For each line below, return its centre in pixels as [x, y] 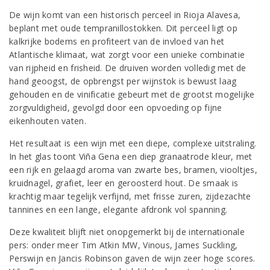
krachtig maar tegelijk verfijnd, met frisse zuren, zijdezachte [130, 196]
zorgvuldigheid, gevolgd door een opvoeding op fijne [116, 108]
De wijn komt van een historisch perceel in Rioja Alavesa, [125, 15]
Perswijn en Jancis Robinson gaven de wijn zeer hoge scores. [132, 258]
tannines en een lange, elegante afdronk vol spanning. [118, 209]
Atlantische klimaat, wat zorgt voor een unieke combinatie [127, 55]
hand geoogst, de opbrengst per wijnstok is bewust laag [123, 81]
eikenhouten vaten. [48, 121]
